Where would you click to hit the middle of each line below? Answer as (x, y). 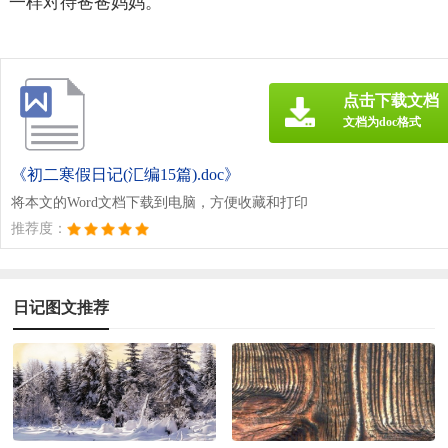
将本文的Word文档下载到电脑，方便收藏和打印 (159, 202)
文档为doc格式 (382, 121)
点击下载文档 (391, 100)
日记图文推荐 (61, 307)
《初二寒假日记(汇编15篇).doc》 (125, 174)
